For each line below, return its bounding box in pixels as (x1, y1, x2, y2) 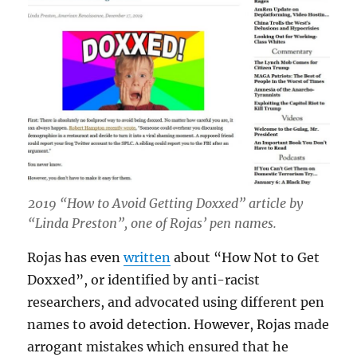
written (124, 249, 171, 266)
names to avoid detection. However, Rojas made (27, 316, 330, 333)
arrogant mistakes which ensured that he (27, 339, 289, 355)
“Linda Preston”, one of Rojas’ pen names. (27, 215, 277, 232)
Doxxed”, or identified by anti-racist (27, 272, 261, 288)
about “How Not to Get (171, 249, 320, 266)
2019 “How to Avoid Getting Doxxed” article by (27, 195, 303, 212)
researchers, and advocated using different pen (27, 294, 325, 311)
